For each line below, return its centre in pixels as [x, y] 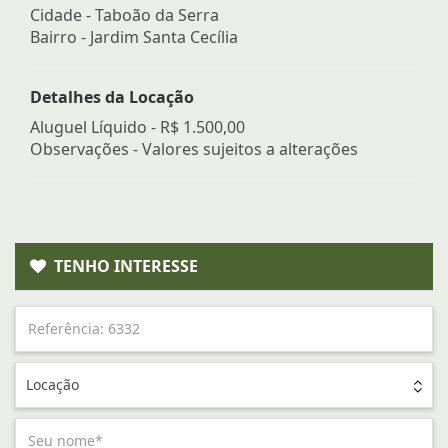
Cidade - [62, 14]
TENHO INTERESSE [122, 265]
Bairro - [60, 36]
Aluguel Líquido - [95, 126]
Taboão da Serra [157, 14]
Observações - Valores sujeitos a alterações [194, 148]
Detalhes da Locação [112, 96]
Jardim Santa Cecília [164, 36]
